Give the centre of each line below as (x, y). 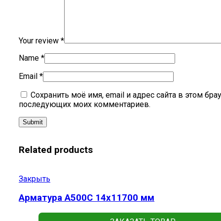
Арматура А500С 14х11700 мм (87, 198)
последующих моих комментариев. (85, 105)
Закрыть (35, 179)
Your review (40, 41)
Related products (56, 150)
